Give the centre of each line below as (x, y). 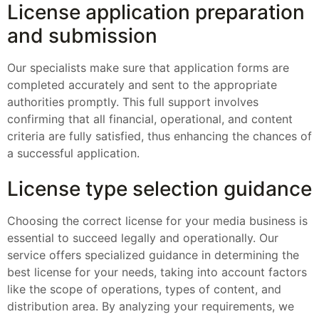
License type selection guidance (159, 188)
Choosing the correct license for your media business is (157, 220)
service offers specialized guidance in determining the (153, 255)
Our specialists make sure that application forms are (148, 68)
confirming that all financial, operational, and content (150, 119)
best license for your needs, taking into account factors (157, 272)
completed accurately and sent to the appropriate (142, 85)
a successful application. (73, 153)
